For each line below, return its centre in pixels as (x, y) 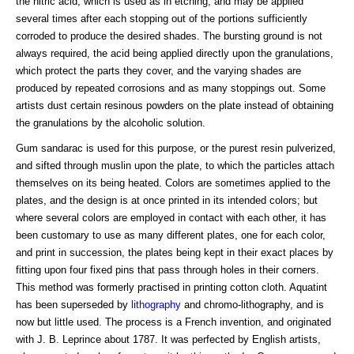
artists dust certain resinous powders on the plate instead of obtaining (175, 106)
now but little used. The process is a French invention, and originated (173, 322)
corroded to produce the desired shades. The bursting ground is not (169, 36)
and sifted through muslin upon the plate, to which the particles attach (175, 166)
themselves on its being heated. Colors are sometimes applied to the (173, 183)
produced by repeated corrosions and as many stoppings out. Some (171, 88)
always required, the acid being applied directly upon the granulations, (175, 54)
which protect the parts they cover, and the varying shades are (158, 71)
